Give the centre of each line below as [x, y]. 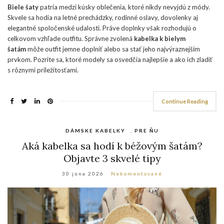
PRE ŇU [146, 130]
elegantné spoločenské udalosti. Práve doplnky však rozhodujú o [102, 28]
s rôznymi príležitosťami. [43, 70]
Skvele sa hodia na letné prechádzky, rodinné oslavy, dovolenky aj [103, 17]
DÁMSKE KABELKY [95, 130]
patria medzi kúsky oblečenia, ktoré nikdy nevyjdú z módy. [124, 7]
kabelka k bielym [160, 38]
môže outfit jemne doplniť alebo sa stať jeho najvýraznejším [113, 49]
